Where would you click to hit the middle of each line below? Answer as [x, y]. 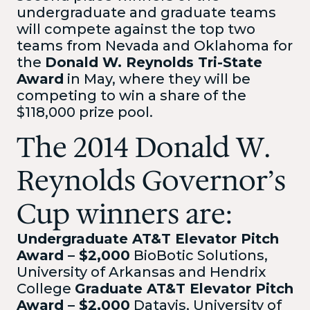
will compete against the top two [136, 29]
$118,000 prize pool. [85, 112]
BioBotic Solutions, [199, 255]
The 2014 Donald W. [144, 147]
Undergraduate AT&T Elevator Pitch [148, 238]
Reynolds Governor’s [151, 180]
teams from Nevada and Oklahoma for [155, 45]
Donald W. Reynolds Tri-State [154, 62]
